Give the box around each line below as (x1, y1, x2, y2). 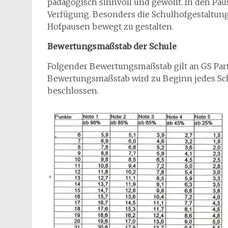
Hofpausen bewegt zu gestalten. (47, 21, 178, 32)
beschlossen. (47, 85, 99, 96)
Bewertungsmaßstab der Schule (47, 41, 177, 51)
